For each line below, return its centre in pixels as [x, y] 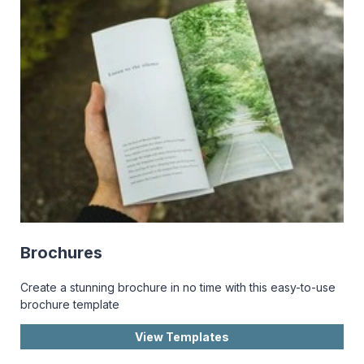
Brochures [61, 253]
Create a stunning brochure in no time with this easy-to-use [178, 287]
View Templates [182, 336]
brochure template [70, 304]
